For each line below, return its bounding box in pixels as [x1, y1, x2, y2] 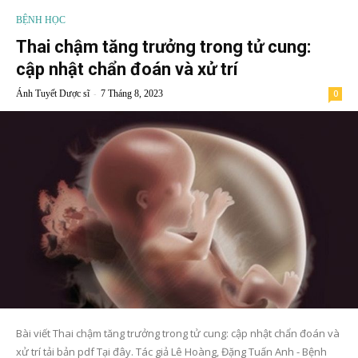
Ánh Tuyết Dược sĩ [16, 87, 89, 99]
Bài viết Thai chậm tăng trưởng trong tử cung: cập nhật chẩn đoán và [16, 326, 340, 341]
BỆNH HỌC [16, 14, 66, 26]
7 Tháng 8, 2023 [101, 87, 163, 99]
